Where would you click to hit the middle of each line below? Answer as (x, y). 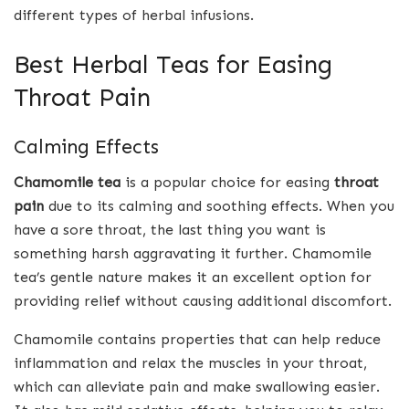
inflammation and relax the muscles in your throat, (190, 362)
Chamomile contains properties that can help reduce (197, 339)
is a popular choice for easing (227, 182)
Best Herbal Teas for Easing (173, 64)
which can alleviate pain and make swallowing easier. (197, 386)
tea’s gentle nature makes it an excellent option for (193, 277)
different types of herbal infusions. (134, 15)
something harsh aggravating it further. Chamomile (193, 253)
